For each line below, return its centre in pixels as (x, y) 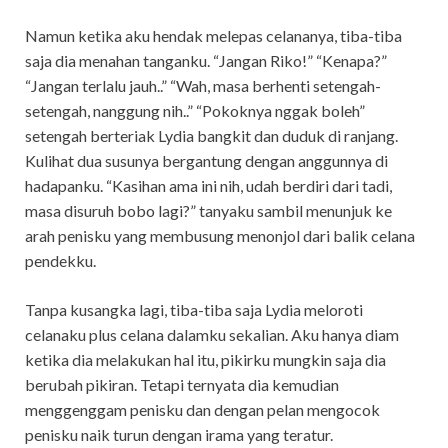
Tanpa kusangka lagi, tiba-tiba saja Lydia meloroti (194, 309)
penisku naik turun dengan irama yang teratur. (179, 434)
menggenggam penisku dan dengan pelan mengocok (202, 409)
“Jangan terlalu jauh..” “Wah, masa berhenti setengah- (203, 85)
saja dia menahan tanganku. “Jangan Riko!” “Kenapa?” (206, 60)
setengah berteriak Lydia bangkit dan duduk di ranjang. (211, 135)
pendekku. (60, 260)
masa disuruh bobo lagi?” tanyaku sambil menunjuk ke (208, 210)
